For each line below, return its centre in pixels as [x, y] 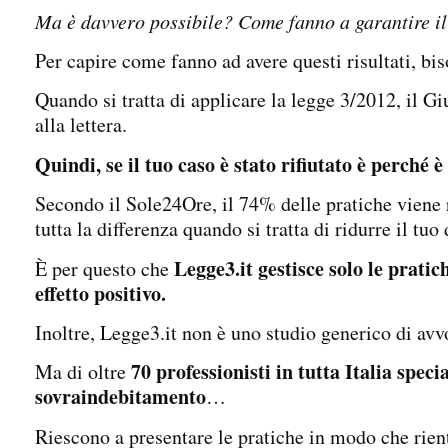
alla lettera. [81, 125]
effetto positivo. [100, 293]
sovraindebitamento [120, 397]
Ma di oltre [83, 372]
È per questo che [104, 268]
